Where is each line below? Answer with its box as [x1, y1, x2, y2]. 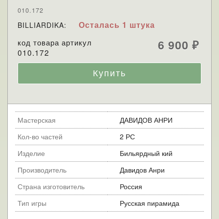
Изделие [18, 148, 45, 158]
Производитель [18, 164, 66, 175]
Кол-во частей [18, 131, 63, 141]
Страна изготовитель [18, 181, 85, 191]
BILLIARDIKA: [18, 20, 69, 30]
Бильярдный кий [120, 148, 173, 158]
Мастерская [18, 114, 56, 125]
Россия [120, 181, 142, 191]
